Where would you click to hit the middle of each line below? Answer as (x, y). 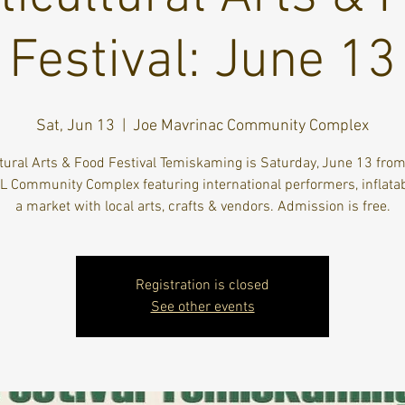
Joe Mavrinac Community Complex (251, 126)
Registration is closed (202, 286)
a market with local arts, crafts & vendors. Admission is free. (202, 207)
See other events (202, 307)
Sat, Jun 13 (75, 126)
